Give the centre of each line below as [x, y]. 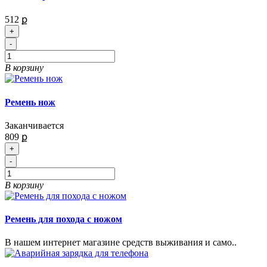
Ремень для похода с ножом [63, 219]
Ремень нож [30, 102]
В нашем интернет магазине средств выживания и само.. [121, 243]
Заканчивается [34, 125]
